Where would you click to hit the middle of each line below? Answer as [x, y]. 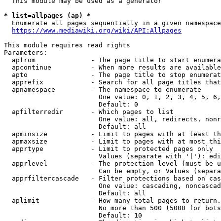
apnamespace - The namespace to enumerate [103, 90]
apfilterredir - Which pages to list [89, 112]
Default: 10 [73, 215]
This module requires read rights [67, 45]
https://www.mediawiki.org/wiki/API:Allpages [97, 30]
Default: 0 [71, 104]
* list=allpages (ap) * [47, 16]
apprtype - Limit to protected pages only [109, 149]
